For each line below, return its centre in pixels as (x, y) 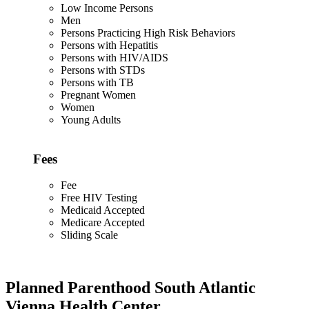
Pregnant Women (98, 94)
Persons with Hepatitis (109, 45)
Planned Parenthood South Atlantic (131, 288)
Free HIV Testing (99, 198)
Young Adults (91, 119)
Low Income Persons (107, 8)
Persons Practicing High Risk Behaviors (148, 32)
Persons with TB (97, 82)
